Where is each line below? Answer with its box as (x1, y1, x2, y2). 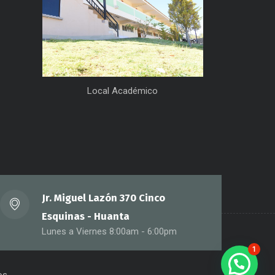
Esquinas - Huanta (42, 211, 130, 222)
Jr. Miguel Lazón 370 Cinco (42, 192, 166, 204)
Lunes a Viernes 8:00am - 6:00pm (42, 226, 177, 237)
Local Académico (87, 85, 158, 96)
